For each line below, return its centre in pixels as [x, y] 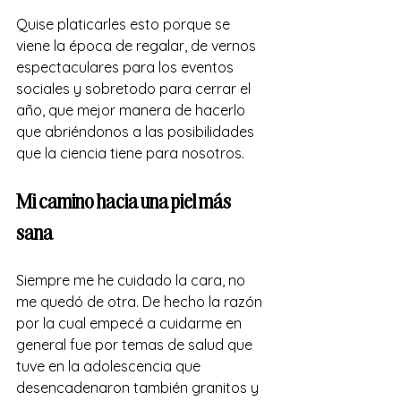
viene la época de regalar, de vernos [138, 45]
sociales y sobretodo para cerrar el [135, 88]
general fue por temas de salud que [136, 344]
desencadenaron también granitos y [139, 387]
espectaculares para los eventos [127, 67]
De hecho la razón [204, 301]
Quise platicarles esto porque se [125, 24]
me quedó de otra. [77, 301]
